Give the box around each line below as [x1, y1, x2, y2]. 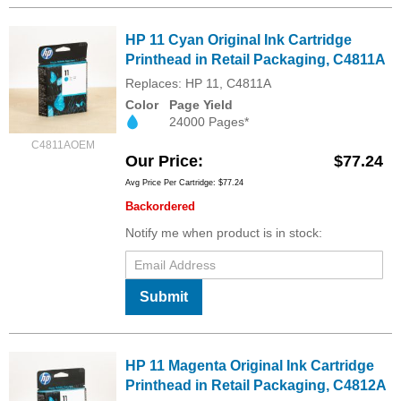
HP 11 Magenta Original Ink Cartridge [125, 357, 374, 373]
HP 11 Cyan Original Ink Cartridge [125, 31, 352, 47]
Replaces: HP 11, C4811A [125, 75, 271, 90]
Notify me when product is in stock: [125, 225, 322, 240]
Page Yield [169, 97, 233, 112]
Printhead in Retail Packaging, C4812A [125, 377, 387, 393]
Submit [140, 288, 188, 304]
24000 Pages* [169, 114, 249, 129]
